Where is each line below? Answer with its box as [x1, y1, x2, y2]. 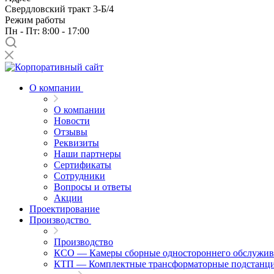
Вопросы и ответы [54, 182, 131, 192]
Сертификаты [54, 160, 111, 170]
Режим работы [5, 15, 65, 25]
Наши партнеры [54, 149, 121, 159]
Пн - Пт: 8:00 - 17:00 [5, 26, 89, 36]
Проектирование [29, 204, 100, 214]
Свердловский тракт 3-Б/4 [5, 4, 114, 14]
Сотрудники [54, 171, 105, 181]
